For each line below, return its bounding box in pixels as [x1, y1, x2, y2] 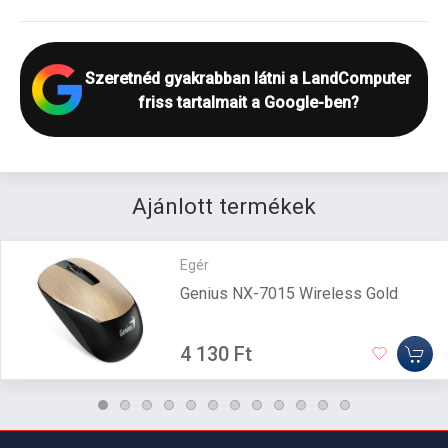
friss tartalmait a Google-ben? [137, 93, 359, 112]
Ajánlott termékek [132, 193, 316, 219]
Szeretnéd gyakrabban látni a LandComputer [85, 69, 411, 88]
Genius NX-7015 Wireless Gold [179, 284, 398, 303]
